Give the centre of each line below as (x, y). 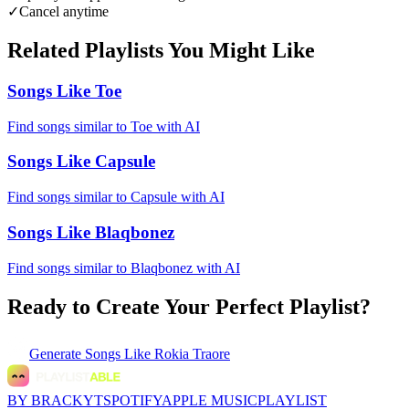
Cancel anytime (64, 12)
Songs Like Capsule (81, 162)
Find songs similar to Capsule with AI (116, 197)
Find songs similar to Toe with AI (104, 126)
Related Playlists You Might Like (161, 51)
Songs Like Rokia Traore (157, 354)
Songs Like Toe (64, 91)
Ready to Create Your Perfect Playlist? (189, 306)
